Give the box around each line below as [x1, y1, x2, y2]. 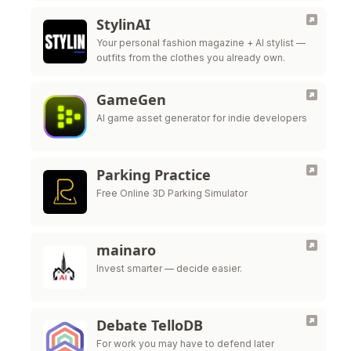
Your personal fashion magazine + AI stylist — [96, 37, 306, 49]
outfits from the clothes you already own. [96, 52, 285, 63]
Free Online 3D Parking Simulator [96, 187, 248, 199]
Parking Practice [96, 165, 211, 184]
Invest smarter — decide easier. [96, 262, 242, 274]
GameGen [96, 90, 166, 109]
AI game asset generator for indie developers [96, 112, 307, 124]
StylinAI [96, 15, 150, 34]
